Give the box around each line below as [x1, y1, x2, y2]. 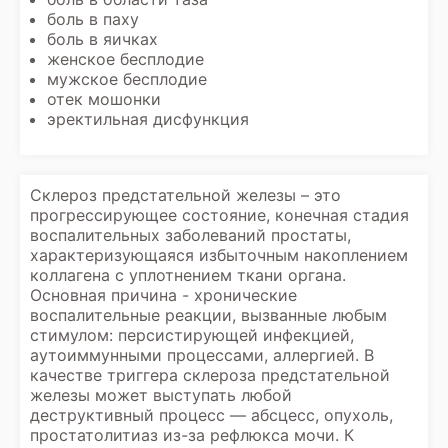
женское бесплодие [47, 49, 204, 69]
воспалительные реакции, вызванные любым [30, 305, 387, 325]
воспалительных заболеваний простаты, [30, 225, 351, 245]
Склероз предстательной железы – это [30, 185, 341, 205]
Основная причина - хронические [30, 285, 297, 305]
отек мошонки [47, 89, 161, 109]
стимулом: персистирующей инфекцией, [30, 325, 354, 345]
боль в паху [47, 9, 139, 29]
